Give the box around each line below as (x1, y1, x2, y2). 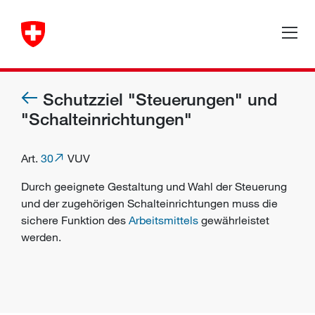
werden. (21, 230, 61, 244)
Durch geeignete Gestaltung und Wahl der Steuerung (21, 179, 287, 193)
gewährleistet (198, 213, 269, 227)
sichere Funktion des (21, 213, 129, 227)
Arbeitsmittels (129, 213, 198, 227)
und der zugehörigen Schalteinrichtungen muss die (21, 196, 278, 210)
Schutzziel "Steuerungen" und (43, 89, 278, 109)
